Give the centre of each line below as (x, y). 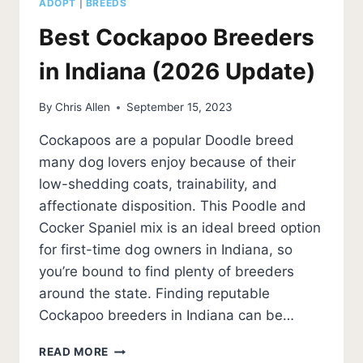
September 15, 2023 (180, 107)
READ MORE (74, 352)
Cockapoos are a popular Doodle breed (167, 141)
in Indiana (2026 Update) (177, 71)
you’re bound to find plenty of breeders (167, 272)
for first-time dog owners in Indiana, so (166, 250)
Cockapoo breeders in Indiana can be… (167, 316)
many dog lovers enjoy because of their (167, 162)
